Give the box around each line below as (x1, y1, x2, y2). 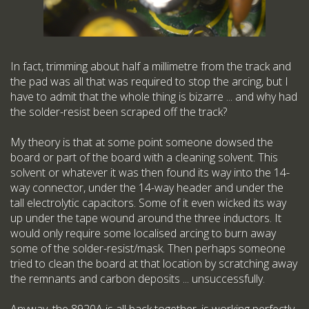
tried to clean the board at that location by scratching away (10, 256, 297, 272)
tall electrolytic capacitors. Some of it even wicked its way (10, 195, 286, 211)
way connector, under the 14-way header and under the (10, 180, 283, 196)
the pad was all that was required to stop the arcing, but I (10, 74, 288, 90)
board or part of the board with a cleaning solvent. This (10, 150, 278, 166)
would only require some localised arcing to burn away (10, 226, 276, 241)
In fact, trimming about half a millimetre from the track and (10, 59, 291, 74)
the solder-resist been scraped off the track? (10, 104, 227, 120)
